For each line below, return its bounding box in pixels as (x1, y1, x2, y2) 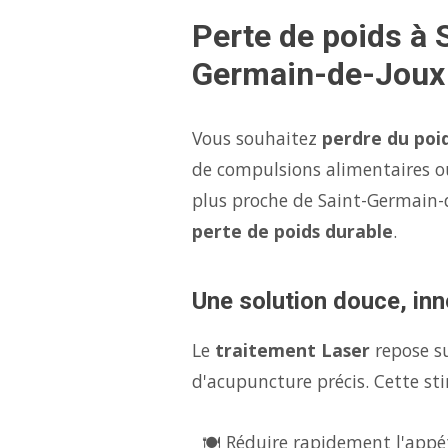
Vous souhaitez (192, 126, 322, 150)
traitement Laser (215, 338, 370, 362)
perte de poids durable (192, 219, 393, 243)
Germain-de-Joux (192, 55, 445, 93)
